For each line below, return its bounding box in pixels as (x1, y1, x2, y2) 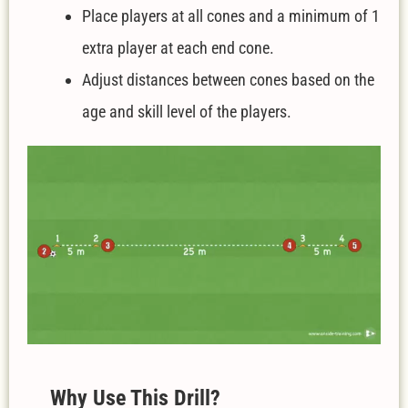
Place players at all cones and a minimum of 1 (82, 5, 380, 25)
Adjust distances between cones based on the (82, 69, 374, 89)
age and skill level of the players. (82, 101, 291, 121)
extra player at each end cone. (82, 37, 274, 57)
